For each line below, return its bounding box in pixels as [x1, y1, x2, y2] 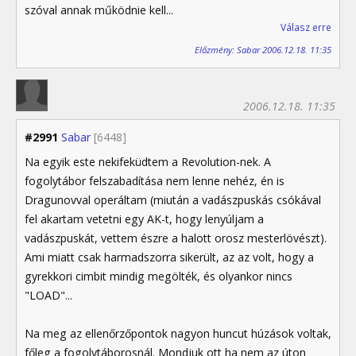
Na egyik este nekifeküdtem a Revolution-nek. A [25, 153, 271, 169]
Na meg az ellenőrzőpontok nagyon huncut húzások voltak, [25, 325, 331, 341]
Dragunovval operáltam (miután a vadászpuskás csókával [25, 192, 321, 207]
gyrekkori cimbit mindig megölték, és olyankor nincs [25, 268, 292, 284]
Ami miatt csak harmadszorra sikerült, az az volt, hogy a [25, 249, 314, 265]
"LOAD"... [25, 287, 72, 303]
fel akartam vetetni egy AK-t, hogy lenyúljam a [25, 211, 264, 226]
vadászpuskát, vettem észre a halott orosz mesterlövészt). [25, 230, 327, 246]
